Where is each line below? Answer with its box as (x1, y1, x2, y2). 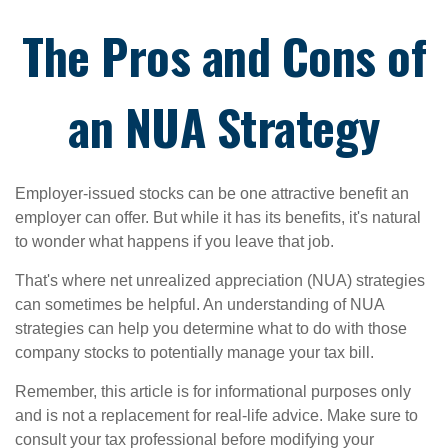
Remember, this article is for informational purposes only (15, 383, 411, 400)
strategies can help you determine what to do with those (15, 320, 407, 337)
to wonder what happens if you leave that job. (15, 233, 334, 250)
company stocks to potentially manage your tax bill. (15, 344, 374, 361)
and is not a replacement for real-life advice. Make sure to (15, 407, 418, 424)
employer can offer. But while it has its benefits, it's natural (15, 209, 421, 226)
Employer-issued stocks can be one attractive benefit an (15, 185, 409, 202)
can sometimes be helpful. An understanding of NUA (15, 296, 384, 313)
